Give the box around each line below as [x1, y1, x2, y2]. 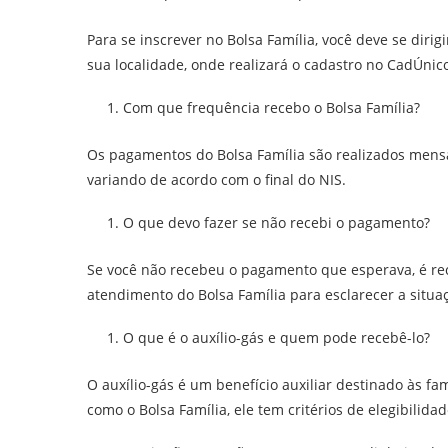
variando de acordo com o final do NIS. [87, 170, 346, 189]
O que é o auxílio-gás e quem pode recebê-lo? [123, 328, 430, 347]
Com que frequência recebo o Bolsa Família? [123, 98, 420, 117]
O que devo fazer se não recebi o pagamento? [123, 213, 430, 232]
